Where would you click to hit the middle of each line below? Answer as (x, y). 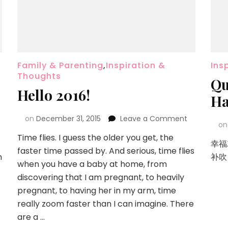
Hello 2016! (53, 95)
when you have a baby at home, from (92, 164)
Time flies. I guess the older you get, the (95, 138)
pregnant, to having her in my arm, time (96, 191)
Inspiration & (135, 66)
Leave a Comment (153, 119)
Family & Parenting (60, 66)
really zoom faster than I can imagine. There (105, 204)
